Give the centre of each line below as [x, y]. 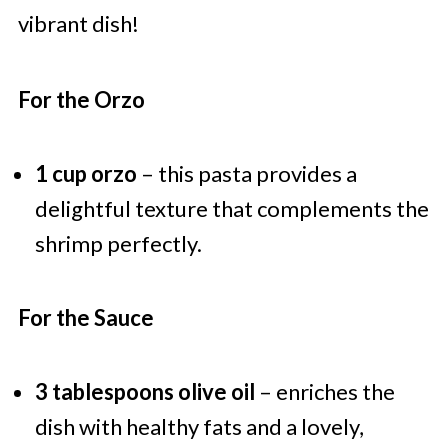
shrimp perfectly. [118, 244]
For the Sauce [85, 318]
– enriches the [324, 392]
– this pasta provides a [246, 174]
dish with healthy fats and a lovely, [199, 427]
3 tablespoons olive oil [144, 392]
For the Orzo [81, 100]
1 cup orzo [85, 174]
